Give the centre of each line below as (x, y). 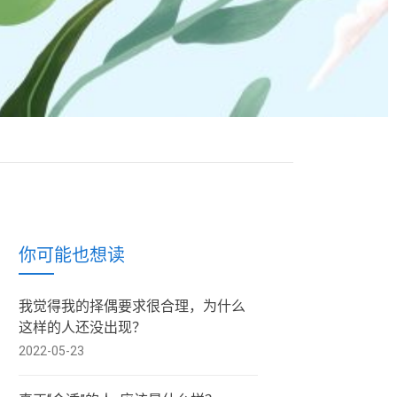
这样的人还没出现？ (82, 327)
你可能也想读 (72, 255)
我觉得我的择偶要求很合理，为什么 (132, 306)
